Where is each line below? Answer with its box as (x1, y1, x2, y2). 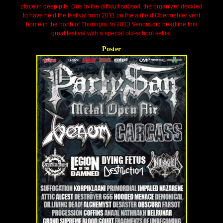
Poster (102, 45, 121, 53)
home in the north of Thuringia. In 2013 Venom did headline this (26, 20, 197, 28)
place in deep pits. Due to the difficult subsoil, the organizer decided (20, 2, 203, 10)
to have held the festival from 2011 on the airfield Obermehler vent (23, 11, 200, 19)
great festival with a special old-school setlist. (51, 29, 172, 37)
